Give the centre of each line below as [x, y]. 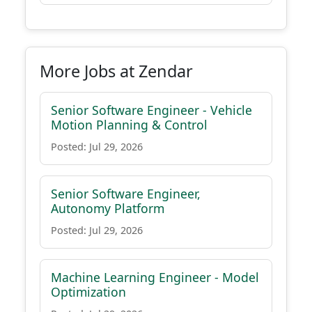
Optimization [88, 292]
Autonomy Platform [108, 208]
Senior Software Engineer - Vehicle [151, 110]
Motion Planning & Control [129, 125]
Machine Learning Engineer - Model [155, 277]
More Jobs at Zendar [116, 71]
